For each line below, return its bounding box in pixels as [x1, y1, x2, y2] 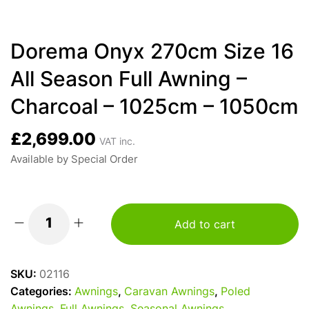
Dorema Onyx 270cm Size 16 [10, 43, 294, 64]
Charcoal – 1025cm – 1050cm [10, 98, 299, 119]
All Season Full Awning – [10, 70, 247, 92]
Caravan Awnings [124, 287, 215, 298]
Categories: [10, 287, 74, 298]
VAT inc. [99, 137, 135, 148]
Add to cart [175, 219, 235, 231]
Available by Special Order [10, 155, 138, 166]
